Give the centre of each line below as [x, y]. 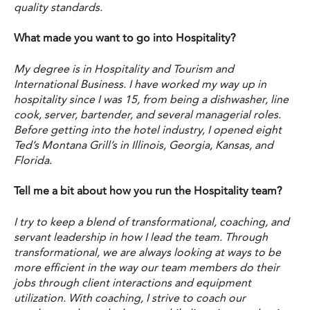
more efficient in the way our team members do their [147, 267]
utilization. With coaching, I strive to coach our [130, 298]
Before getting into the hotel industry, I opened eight [148, 130]
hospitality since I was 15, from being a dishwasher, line [151, 99]
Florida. [33, 160]
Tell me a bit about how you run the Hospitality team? [148, 191]
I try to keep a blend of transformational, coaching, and [152, 222]
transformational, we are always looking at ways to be [147, 252]
